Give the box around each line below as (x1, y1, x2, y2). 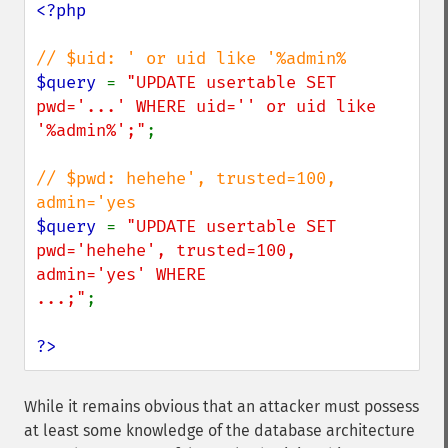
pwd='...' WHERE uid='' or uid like (36, 96, 376, 117)
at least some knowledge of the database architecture (24, 421, 415, 440)
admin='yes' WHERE (36, 264, 206, 285)
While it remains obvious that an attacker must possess (24, 397, 419, 416)
